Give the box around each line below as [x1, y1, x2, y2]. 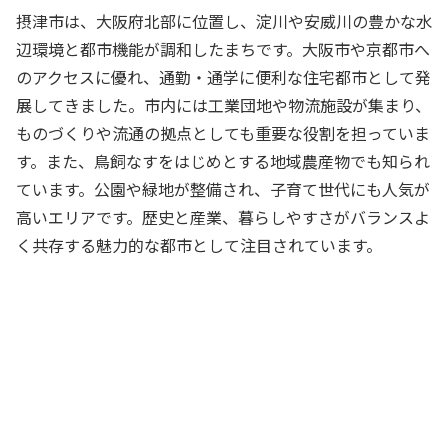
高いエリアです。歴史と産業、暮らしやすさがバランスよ [16, 204, 430, 229]
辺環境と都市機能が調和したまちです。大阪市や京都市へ [16, 36, 430, 61]
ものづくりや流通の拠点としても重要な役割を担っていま [16, 120, 430, 145]
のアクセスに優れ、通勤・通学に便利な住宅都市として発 [16, 64, 431, 89]
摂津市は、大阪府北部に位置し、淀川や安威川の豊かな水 [16, 8, 432, 33]
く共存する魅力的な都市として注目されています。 [16, 232, 382, 257]
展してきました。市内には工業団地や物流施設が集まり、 [16, 92, 431, 117]
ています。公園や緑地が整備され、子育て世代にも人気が [16, 176, 430, 201]
